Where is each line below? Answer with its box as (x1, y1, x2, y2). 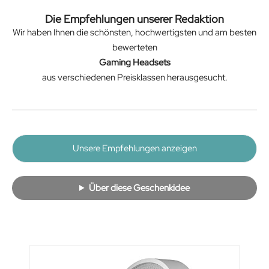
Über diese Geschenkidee (88, 181, 190, 194)
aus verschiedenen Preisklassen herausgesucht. (41, 71, 228, 83)
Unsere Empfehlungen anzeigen (72, 142, 197, 155)
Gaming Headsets (98, 56, 171, 68)
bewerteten (112, 41, 157, 53)
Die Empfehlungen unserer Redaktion (45, 11, 224, 26)
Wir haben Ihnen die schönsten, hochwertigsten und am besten (13, 26, 256, 38)
